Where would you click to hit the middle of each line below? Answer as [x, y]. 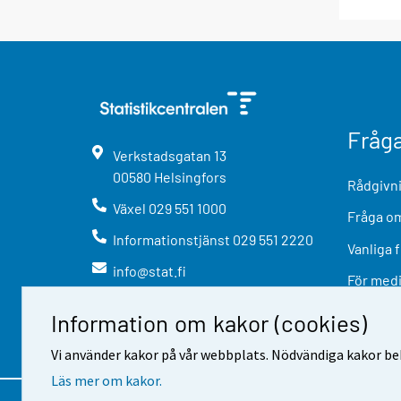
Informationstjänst [172, 240]
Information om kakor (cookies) [209, 322]
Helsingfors [190, 176]
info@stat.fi [149, 271]
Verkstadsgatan [163, 155]
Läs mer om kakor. [107, 380]
